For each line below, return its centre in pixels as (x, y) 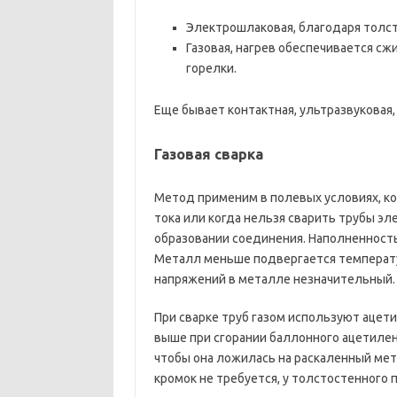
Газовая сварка (208, 154)
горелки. (211, 68)
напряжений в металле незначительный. (274, 279)
